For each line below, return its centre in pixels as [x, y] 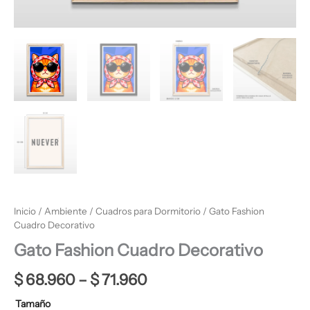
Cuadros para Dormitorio [148, 211]
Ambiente [66, 211]
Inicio [25, 211]
